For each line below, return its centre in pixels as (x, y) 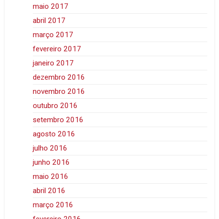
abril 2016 (49, 191)
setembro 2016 (58, 120)
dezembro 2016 (59, 77)
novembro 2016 (59, 92)
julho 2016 (50, 148)
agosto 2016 (54, 134)
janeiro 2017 (54, 63)
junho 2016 (52, 163)
